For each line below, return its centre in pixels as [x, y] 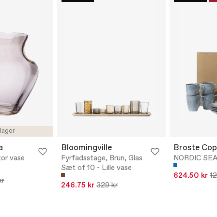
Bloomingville [86, 148]
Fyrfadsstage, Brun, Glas [102, 159]
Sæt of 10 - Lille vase [96, 168]
